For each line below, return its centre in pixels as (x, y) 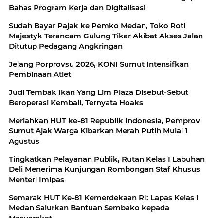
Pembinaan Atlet (40, 74)
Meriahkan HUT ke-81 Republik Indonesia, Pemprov (104, 120)
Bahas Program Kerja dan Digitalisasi (77, 7)
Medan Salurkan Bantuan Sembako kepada (89, 207)
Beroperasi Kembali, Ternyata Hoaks (76, 102)
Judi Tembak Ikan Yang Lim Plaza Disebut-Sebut (99, 92)
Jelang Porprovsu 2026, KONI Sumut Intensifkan (99, 64)
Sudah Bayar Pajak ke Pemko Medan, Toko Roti (97, 25)
